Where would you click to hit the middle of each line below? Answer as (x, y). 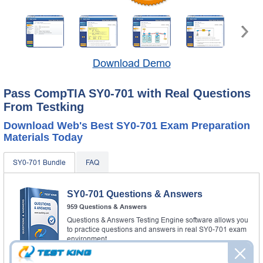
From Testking (44, 107)
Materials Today (43, 137)
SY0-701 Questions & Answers (135, 194)
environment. (88, 239)
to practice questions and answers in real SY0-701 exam (157, 229)
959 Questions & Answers (107, 206)
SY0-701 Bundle (39, 162)
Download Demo (131, 63)
